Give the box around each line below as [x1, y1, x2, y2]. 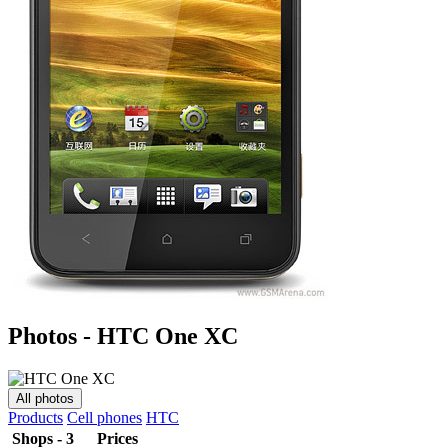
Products [8, 408, 63, 426]
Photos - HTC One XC [8, 322, 238, 349]
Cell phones [67, 408, 142, 426]
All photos [16, 390, 74, 406]
